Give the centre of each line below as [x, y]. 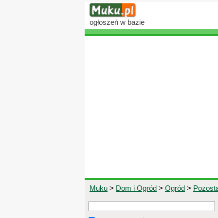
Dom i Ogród [136, 188]
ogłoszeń [104, 22]
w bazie [131, 22]
